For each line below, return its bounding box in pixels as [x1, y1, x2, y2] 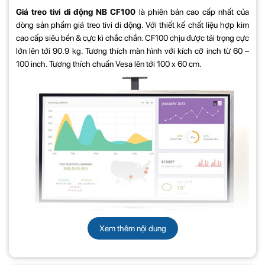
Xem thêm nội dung [99, 223, 166, 233]
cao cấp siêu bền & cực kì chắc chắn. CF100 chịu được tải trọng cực [16, 33, 249, 43]
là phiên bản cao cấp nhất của [135, 7, 250, 17]
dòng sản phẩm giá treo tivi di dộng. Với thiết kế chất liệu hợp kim [16, 20, 249, 30]
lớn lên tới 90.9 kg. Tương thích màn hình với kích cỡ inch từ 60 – [16, 46, 249, 56]
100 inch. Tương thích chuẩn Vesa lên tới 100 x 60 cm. [16, 59, 202, 69]
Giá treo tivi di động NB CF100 [16, 7, 136, 17]
